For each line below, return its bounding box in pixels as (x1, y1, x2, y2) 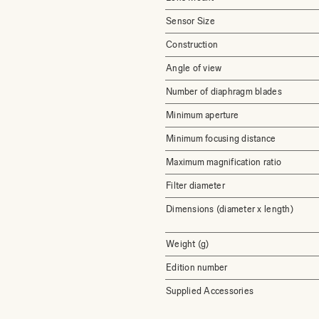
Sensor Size (166, 16, 215, 26)
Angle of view (166, 63, 222, 73)
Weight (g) (166, 239, 209, 249)
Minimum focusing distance (166, 133, 276, 144)
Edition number (166, 262, 228, 273)
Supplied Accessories (166, 286, 254, 296)
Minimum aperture (166, 110, 239, 120)
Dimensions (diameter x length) (166, 204, 293, 214)
